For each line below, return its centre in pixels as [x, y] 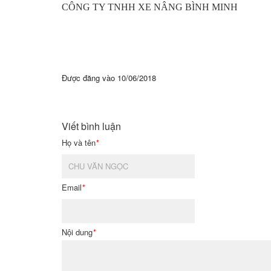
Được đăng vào [90, 77]
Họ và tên [79, 142]
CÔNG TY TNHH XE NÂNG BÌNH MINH [150, 7]
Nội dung [77, 232]
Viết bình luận [91, 126]
